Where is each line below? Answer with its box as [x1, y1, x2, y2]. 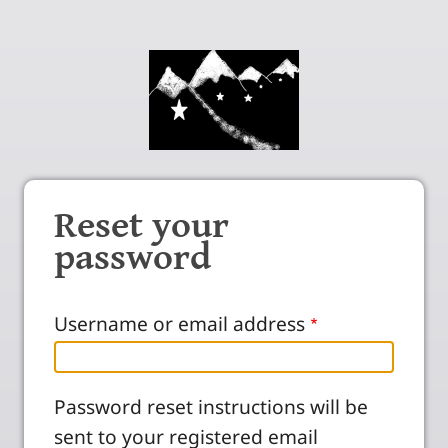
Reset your [54, 203, 229, 248]
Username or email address [54, 310, 305, 338]
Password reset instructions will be [54, 393, 368, 421]
